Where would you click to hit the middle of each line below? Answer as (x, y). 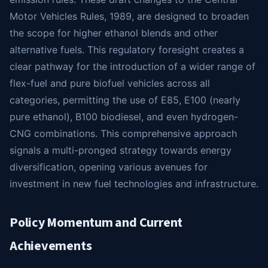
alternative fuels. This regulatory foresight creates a (127, 50)
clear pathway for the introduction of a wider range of (133, 66)
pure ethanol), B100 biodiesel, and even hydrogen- (124, 117)
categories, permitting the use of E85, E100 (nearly (125, 100)
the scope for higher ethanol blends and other (114, 33)
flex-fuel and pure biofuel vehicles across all (110, 83)
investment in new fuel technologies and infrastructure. (134, 184)
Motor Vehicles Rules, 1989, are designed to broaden (129, 16)
